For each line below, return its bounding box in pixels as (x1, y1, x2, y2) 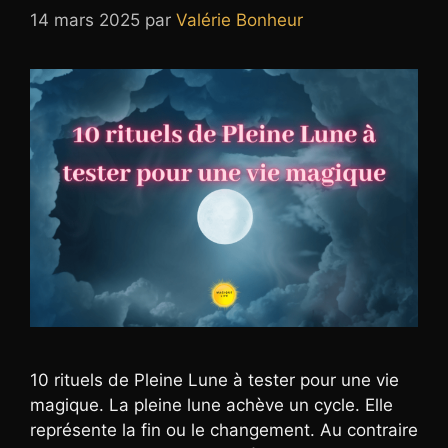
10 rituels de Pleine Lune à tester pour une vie (30, 370, 399, 391)
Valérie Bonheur (176, 9, 303, 30)
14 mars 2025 (30, 9, 140, 30)
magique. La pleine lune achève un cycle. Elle (30, 395, 393, 416)
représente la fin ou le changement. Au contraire (30, 420, 418, 441)
